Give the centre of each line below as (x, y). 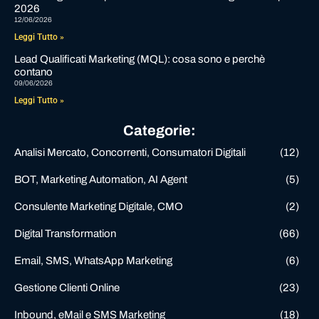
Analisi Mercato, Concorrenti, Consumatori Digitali (130, 152)
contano (33, 72)
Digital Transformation (65, 233)
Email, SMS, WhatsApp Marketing (93, 260)
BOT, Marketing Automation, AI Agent (101, 179)
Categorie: (159, 130)
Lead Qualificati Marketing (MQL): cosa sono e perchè (140, 59)
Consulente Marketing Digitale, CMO (99, 206)
